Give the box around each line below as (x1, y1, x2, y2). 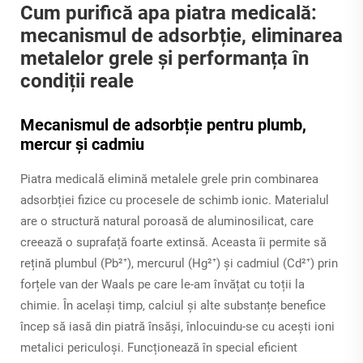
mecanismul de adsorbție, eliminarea (20, 24, 343, 48)
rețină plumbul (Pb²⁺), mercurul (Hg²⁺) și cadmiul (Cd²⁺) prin (20, 256, 338, 271)
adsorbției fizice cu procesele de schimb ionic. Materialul (20, 193, 329, 208)
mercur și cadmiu (20, 135, 144, 155)
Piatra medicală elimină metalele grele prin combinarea (20, 172, 318, 187)
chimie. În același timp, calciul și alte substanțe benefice (20, 298, 326, 314)
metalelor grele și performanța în (20, 47, 309, 70)
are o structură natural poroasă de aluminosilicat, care (20, 214, 314, 229)
